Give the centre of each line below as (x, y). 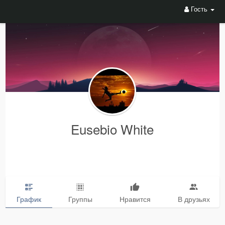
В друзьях (194, 199)
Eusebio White (113, 129)
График (29, 199)
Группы (80, 199)
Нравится (135, 199)
